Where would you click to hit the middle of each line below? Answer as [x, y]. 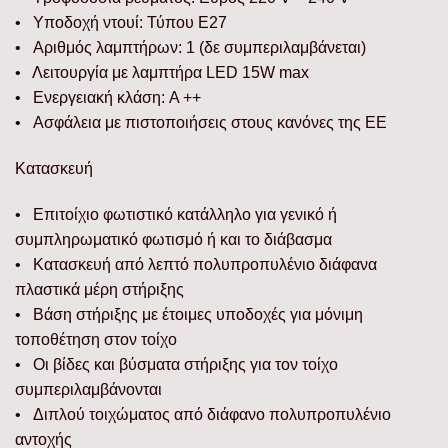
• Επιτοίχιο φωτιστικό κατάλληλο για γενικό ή [176, 214]
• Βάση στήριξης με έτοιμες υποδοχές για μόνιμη [189, 314]
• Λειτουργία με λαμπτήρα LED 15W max [162, 73]
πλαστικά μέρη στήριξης [99, 289]
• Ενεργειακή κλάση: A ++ [108, 98]
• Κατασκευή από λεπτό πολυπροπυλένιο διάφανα [196, 264]
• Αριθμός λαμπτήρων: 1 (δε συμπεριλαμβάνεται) [190, 48]
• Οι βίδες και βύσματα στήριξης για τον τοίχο [176, 364]
